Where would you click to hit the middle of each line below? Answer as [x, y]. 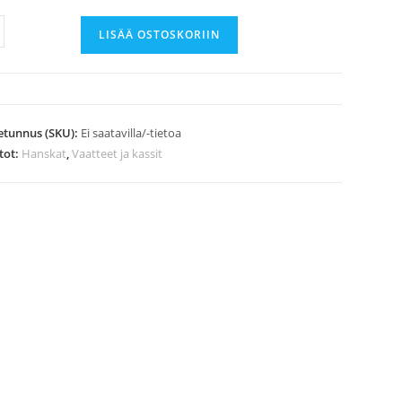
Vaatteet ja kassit [117, 153]
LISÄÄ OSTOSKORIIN [159, 35]
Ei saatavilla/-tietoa [131, 133]
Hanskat [44, 153]
